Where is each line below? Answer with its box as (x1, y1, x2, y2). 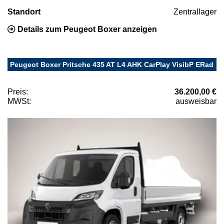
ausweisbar (175, 96, 216, 105)
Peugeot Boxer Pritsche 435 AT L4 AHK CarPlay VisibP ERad (10, 60, 213, 68)
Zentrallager (173, 7, 216, 16)
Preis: (7, 87, 28, 96)
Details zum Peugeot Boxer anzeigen (15, 24, 157, 33)
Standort (7, 7, 40, 16)
